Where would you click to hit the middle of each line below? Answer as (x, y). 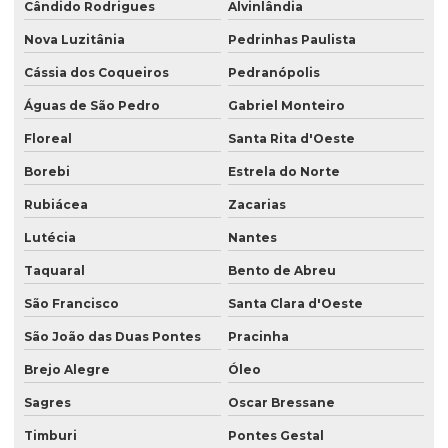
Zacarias (256, 205)
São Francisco (71, 304)
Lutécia (50, 238)
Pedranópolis (273, 73)
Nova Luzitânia (74, 40)
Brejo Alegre (67, 370)
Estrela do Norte (283, 172)
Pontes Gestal (275, 436)
